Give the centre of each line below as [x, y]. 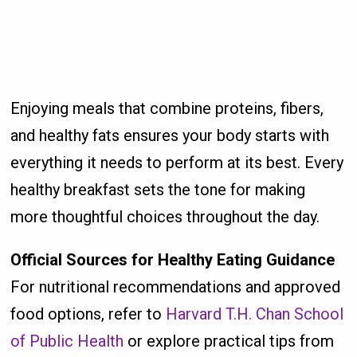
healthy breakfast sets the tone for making [158, 189]
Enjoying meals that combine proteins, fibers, [167, 108]
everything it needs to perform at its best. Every [177, 162]
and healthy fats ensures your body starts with [170, 135]
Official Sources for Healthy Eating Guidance [173, 259]
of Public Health [67, 341]
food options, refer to [88, 314]
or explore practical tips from [229, 341]
